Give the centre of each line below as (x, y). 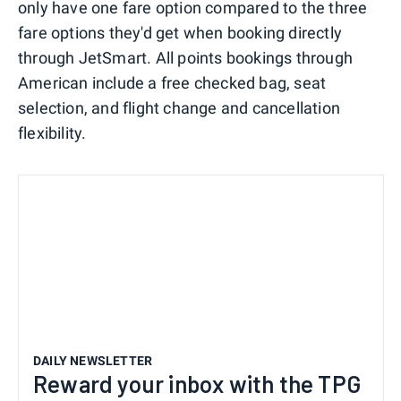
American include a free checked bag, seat (172, 82)
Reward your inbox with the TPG (197, 383)
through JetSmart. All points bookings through (186, 57)
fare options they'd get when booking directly (180, 32)
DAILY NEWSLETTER (93, 360)
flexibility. (52, 132)
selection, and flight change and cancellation (179, 107)
